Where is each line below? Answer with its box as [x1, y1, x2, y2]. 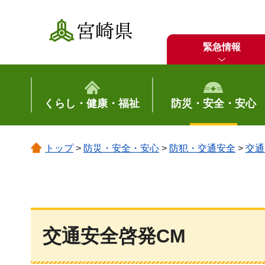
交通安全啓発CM [43, 225, 186, 247]
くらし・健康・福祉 [44, 98, 140, 109]
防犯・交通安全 [169, 143, 235, 153]
